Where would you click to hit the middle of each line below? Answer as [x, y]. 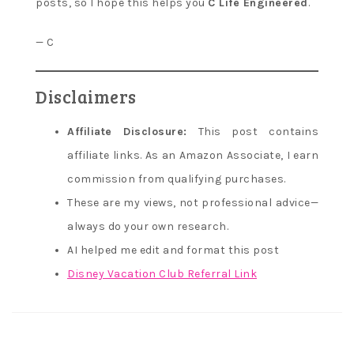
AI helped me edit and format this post [173, 250]
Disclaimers [86, 96]
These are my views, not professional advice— [193, 202]
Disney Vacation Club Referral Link [162, 273]
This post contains [252, 131]
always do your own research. [148, 226]
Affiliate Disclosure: [127, 131]
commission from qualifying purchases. [177, 179]
